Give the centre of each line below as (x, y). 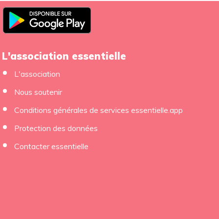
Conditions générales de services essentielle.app (99, 110)
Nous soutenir (38, 92)
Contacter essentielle (52, 146)
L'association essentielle (68, 56)
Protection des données (56, 128)
